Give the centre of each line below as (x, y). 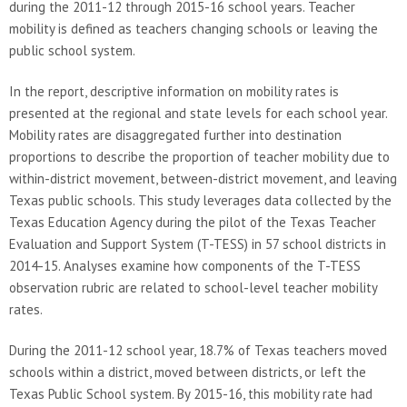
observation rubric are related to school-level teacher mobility (193, 288)
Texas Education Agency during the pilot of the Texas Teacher (193, 223)
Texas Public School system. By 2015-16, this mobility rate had (191, 394)
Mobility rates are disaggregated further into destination (175, 135)
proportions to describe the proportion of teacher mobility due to (199, 157)
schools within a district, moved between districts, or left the (188, 372)
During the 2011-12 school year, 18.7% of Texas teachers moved (198, 351)
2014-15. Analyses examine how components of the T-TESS (185, 266)
